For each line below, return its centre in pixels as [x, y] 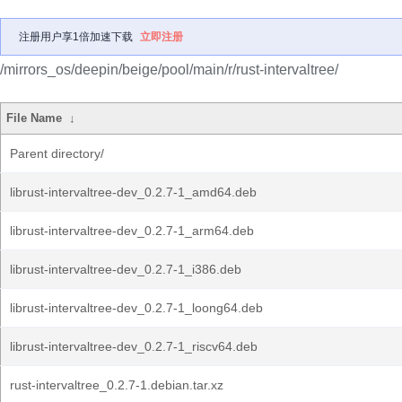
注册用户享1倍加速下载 [76, 37]
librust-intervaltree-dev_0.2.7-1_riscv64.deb [134, 346]
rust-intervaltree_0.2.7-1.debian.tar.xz [117, 385]
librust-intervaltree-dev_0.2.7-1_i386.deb [126, 269]
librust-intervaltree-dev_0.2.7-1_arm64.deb [132, 231]
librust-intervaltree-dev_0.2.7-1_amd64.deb [133, 192]
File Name [35, 118]
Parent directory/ [57, 153]
